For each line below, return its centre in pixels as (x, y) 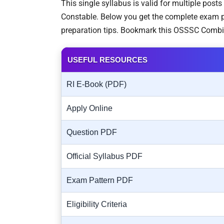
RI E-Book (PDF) (96, 84)
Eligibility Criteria (97, 204)
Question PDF (92, 132)
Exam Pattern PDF (100, 180)
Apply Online (89, 108)
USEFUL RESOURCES (107, 59)
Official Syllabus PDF (104, 156)
